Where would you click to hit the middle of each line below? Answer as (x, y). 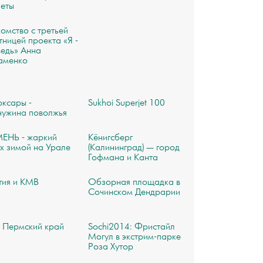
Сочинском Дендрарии (134, 193)
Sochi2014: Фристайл (131, 227)
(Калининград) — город (134, 148)
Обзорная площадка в (134, 183)
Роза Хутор (110, 247)
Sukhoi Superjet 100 (126, 103)
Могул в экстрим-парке (134, 237)
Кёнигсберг (110, 138)
